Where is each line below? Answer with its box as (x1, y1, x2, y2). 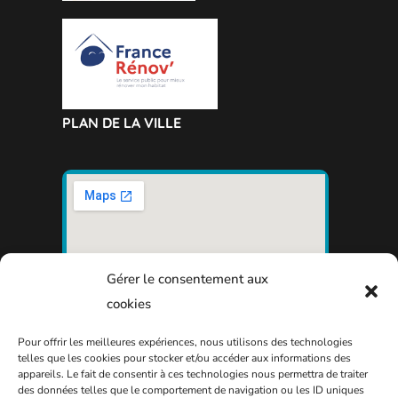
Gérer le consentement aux (107, 270, 268, 288)
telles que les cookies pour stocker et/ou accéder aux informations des (18, 351, 351, 365)
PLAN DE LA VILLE (61, 113, 181, 131)
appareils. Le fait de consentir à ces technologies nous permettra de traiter (18, 367, 368, 381)
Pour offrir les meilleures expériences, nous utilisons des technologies (18, 335, 353, 349)
